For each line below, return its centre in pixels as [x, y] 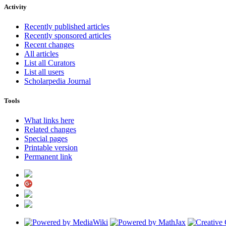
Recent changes [49, 45]
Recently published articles [67, 27]
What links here [49, 121]
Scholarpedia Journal [58, 81]
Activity [15, 7]
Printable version [51, 148]
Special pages [46, 139]
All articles [41, 54]
